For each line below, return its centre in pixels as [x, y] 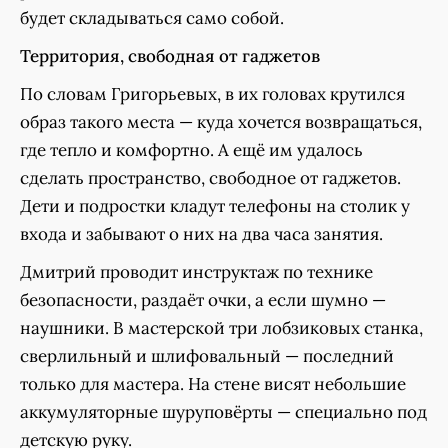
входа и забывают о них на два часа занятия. [201, 233]
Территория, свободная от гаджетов [170, 55]
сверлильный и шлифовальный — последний [207, 355]
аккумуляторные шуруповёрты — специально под [223, 411]
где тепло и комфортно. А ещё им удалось [191, 149]
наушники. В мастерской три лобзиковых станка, [221, 327]
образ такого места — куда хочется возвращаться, [221, 121]
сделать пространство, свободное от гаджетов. [210, 177]
